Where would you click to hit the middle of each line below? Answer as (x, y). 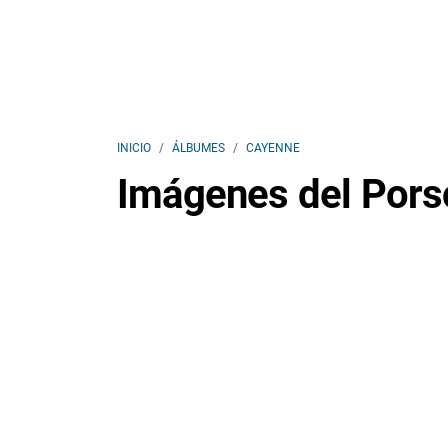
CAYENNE (273, 148)
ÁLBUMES (198, 148)
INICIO (134, 148)
